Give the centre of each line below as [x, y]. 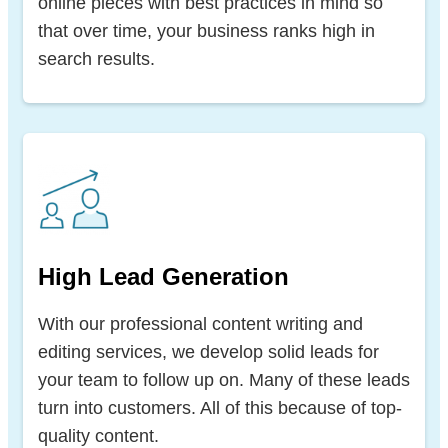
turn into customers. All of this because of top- [220, 407]
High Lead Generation [163, 276]
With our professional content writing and [200, 323]
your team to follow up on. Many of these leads [224, 379]
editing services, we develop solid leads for [208, 351]
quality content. [98, 435]
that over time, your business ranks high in [206, 30]
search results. [96, 58]
